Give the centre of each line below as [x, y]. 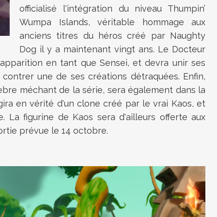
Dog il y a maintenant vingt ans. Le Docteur [112, 49]
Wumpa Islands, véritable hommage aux [112, 22]
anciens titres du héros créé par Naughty [112, 36]
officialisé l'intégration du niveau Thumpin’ [112, 8]
